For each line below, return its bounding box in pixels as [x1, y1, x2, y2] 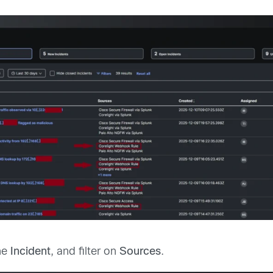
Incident [10, 247, 51, 258]
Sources [119, 247, 161, 258]
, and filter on [51, 247, 120, 258]
